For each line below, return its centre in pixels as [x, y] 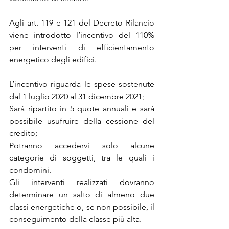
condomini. [30, 170]
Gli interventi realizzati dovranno [82, 182]
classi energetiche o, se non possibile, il [82, 207]
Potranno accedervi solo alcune [82, 145]
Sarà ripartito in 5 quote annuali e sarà [82, 108]
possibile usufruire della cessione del [82, 121]
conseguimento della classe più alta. [75, 219]
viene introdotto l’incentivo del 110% [82, 35]
